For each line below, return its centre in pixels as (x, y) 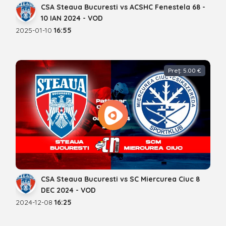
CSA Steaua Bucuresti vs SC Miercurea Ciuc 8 (120, 179)
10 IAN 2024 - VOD (72, 18)
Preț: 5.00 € (185, 71)
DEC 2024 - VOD (68, 190)
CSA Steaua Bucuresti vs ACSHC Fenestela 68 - (123, 7)
